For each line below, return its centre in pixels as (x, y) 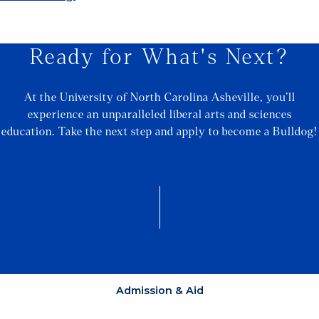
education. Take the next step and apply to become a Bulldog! (159, 132)
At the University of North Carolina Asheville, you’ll (159, 98)
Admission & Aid (159, 291)
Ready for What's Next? (159, 57)
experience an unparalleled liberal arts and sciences (159, 115)
